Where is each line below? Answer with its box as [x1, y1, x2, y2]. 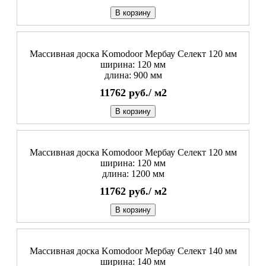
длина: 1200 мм [102, 168, 164, 179]
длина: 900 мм [104, 69, 162, 80]
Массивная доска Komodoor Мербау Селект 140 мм [29, 245, 237, 256]
